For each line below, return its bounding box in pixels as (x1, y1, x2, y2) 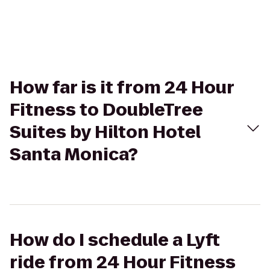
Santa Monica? (10, 143, 138, 166)
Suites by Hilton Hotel (10, 121, 201, 144)
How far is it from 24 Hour (10, 76, 234, 99)
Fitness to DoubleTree (10, 98, 203, 122)
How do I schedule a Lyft (10, 228, 220, 252)
